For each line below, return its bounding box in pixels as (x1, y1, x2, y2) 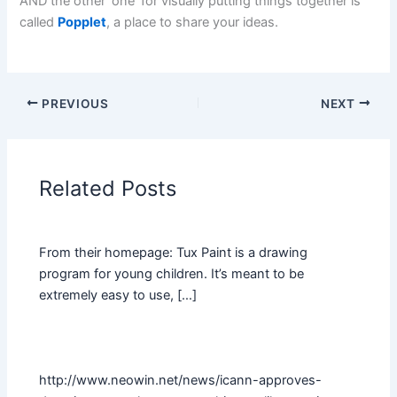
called (19, 14, 55, 30)
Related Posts (39, 175, 177, 201)
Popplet (58, 14, 107, 30)
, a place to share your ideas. (106, 14, 279, 30)
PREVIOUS (38, 96, 109, 111)
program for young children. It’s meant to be (39, 265, 305, 282)
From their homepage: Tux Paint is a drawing (39, 244, 308, 261)
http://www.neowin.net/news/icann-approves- (39, 371, 323, 388)
